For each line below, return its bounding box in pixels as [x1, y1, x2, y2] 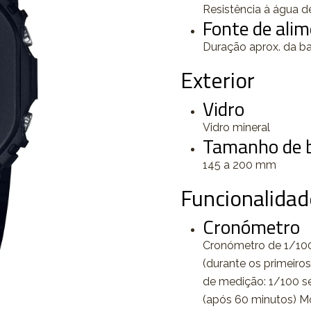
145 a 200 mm [203, 158, 276, 171]
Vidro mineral [203, 121, 270, 134]
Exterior [180, 63, 255, 96]
